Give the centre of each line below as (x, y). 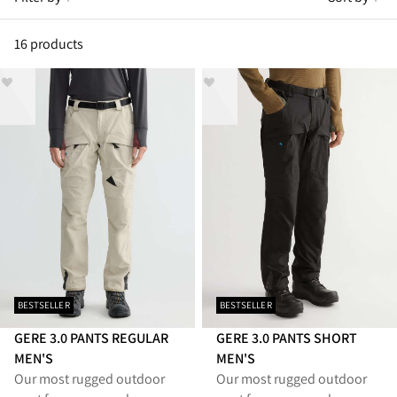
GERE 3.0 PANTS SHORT (287, 339)
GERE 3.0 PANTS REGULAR (92, 339)
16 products (49, 43)
